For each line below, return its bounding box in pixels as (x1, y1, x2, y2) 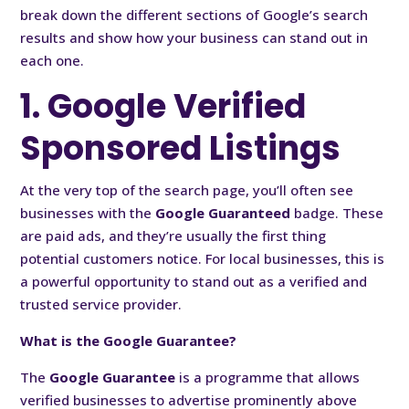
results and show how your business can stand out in (20, 27, 369, 47)
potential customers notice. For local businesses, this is (20, 248, 385, 267)
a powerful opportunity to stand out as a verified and (20, 271, 368, 290)
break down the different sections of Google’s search (20, 5, 369, 24)
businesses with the (20, 203, 156, 222)
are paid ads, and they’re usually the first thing (20, 225, 327, 245)
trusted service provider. (20, 294, 183, 313)
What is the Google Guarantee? (20, 330, 237, 350)
